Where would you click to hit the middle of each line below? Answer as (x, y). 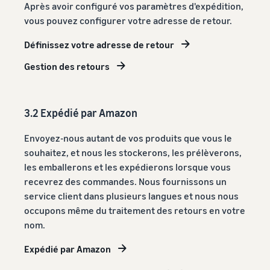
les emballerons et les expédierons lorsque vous (127, 167)
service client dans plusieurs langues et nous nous (131, 196)
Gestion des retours (67, 66)
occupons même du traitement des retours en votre (135, 210)
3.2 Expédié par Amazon (81, 112)
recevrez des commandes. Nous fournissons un (125, 181)
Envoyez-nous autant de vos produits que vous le (128, 138)
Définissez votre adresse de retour (99, 44)
